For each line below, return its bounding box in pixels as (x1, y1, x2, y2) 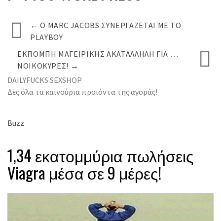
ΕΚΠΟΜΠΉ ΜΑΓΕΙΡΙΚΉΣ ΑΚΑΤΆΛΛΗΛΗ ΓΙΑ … (17, 48, 179, 59)
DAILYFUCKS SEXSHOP (7, 74, 82, 85)
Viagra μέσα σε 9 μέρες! (7, 161, 161, 184)
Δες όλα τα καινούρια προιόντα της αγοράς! (7, 86, 157, 97)
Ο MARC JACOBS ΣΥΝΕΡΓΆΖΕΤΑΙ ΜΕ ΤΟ (38, 20, 182, 30)
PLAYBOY (30, 32, 63, 42)
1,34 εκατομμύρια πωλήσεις (7, 144, 193, 167)
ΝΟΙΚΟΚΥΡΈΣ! (17, 60, 71, 71)
